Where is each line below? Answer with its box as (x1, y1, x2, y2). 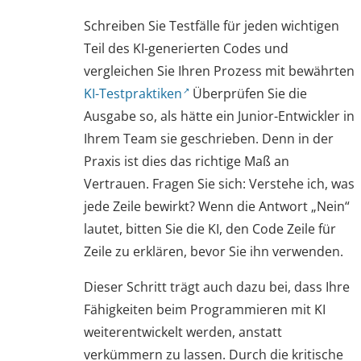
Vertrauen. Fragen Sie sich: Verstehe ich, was (84, 175, 355, 193)
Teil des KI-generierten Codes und (84, 39, 288, 58)
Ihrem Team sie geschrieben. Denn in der (84, 130, 334, 148)
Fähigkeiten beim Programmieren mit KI (84, 301, 326, 319)
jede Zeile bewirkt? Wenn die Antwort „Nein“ (84, 197, 350, 216)
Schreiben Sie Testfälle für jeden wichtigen (84, 17, 339, 35)
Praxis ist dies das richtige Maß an (84, 152, 289, 171)
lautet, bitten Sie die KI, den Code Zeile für (84, 220, 336, 239)
